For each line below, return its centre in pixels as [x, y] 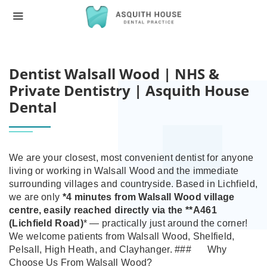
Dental [33, 107]
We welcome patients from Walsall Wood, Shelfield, [122, 236]
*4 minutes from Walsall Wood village [148, 197]
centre [24, 210]
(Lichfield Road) [46, 223]
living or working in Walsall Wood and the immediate [124, 171]
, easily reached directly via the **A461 [128, 210]
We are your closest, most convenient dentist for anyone [131, 158]
